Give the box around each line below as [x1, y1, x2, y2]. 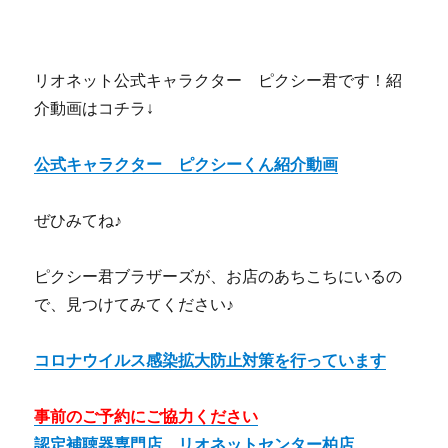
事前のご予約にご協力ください [34, 407, 259, 425]
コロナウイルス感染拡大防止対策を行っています [34, 351, 387, 369]
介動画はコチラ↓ [34, 99, 155, 117]
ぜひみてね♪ [34, 211, 123, 229]
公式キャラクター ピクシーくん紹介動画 [34, 155, 339, 173]
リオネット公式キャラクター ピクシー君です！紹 [34, 71, 403, 89]
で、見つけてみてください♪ [34, 295, 235, 313]
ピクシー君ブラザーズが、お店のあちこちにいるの [34, 267, 403, 285]
